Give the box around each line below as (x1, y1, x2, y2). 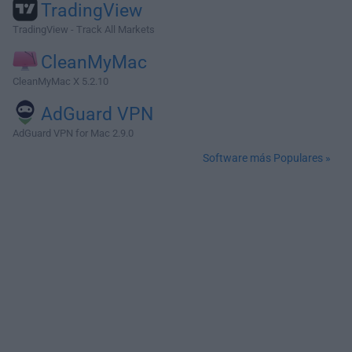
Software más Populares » (203, 152, 331, 164)
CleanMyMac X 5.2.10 (13, 75, 108, 87)
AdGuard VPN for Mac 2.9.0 (13, 127, 134, 139)
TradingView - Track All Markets (13, 24, 155, 35)
